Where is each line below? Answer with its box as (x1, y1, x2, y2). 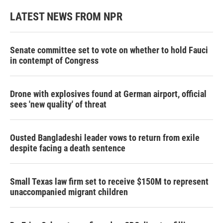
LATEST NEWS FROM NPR (10, 10, 122, 23)
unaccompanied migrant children (10, 187, 128, 198)
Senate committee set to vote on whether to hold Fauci (10, 45, 208, 56)
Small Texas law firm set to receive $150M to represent (10, 176, 209, 187)
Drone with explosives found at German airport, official (10, 89, 207, 100)
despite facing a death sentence (10, 143, 125, 154)
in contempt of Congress (10, 55, 99, 66)
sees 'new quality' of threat (10, 99, 107, 110)
